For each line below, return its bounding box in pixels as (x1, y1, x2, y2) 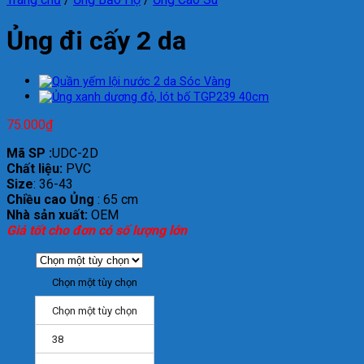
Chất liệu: (6, 161, 63, 177)
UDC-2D (52, 145, 98, 162)
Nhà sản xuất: (6, 207, 88, 223)
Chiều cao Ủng (6, 192, 94, 208)
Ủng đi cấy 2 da (6, 24, 186, 56)
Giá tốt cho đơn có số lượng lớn (6, 223, 187, 239)
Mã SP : (6, 145, 52, 162)
